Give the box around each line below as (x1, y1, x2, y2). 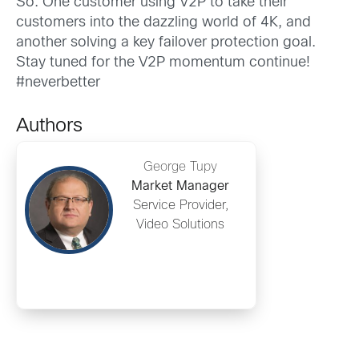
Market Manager (131, 180, 229, 192)
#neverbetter (16, 76, 100, 90)
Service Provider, (132, 200, 228, 212)
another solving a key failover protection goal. (16, 36, 316, 50)
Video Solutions (136, 219, 224, 231)
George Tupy (143, 161, 217, 173)
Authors (16, 118, 83, 135)
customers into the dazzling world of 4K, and (16, 16, 311, 30)
